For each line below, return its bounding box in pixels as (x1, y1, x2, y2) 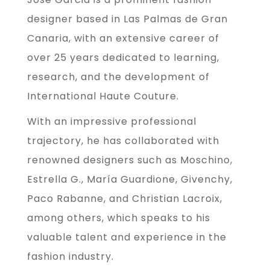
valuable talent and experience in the (27, 230, 227, 245)
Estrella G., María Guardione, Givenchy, (27, 172, 233, 187)
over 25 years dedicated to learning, (27, 51, 219, 65)
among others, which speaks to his (27, 211, 210, 225)
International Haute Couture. (27, 89, 179, 104)
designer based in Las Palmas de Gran (27, 12, 228, 27)
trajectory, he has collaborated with (27, 134, 219, 148)
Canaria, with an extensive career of (27, 31, 219, 46)
